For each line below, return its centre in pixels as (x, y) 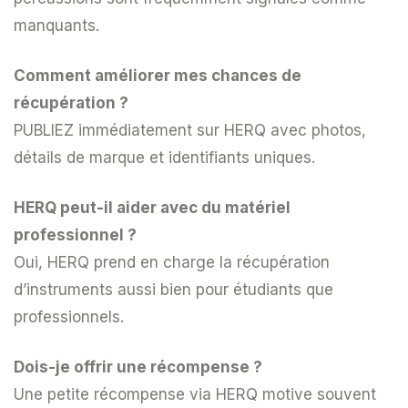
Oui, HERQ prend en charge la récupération (172, 262)
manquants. (56, 25)
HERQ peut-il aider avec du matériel (152, 207)
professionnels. (69, 316)
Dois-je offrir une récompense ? (138, 367)
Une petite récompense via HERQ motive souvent (195, 394)
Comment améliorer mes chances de (158, 75)
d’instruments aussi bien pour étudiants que (173, 289)
